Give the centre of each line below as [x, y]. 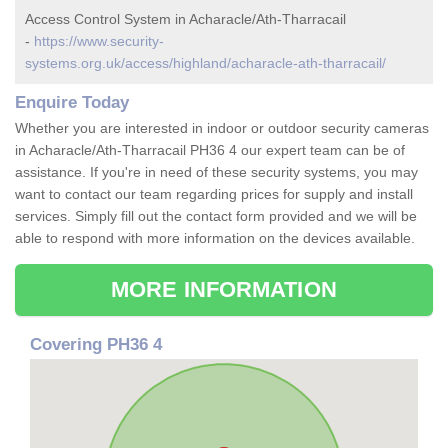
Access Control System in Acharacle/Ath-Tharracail [185, 19]
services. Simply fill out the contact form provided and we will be [216, 216]
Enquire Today [72, 103]
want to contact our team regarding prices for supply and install [214, 194]
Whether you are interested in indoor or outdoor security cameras [222, 128]
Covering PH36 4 [96, 345]
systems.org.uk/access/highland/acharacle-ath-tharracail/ [205, 63]
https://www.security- [99, 41]
